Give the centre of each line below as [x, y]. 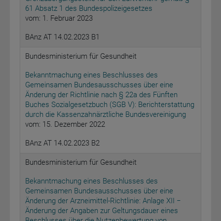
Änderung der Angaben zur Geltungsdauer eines [102, 211]
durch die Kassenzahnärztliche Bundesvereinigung [106, 115]
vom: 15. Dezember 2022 [65, 125]
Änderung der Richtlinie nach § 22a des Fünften [101, 95]
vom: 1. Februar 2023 [59, 18]
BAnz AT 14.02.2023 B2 [62, 143]
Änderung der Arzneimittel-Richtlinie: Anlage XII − [103, 201]
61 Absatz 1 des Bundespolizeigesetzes [89, 9]
